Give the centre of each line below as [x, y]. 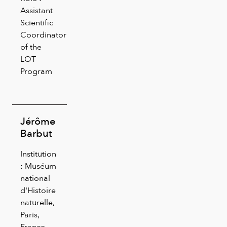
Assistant [36, 10]
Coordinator [43, 34]
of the [31, 47]
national [35, 178]
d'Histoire [38, 190]
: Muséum [38, 166]
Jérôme [38, 121]
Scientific [37, 22]
